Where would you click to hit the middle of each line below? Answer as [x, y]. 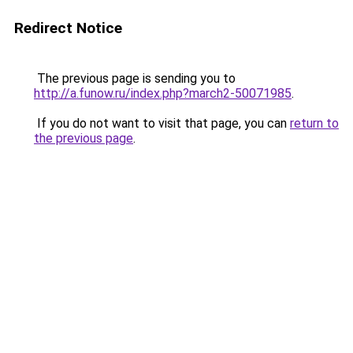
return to [314, 123]
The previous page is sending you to [135, 78]
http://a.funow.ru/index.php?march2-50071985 [163, 93]
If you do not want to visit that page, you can [162, 123]
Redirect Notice [68, 28]
